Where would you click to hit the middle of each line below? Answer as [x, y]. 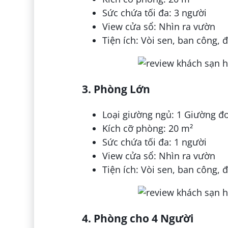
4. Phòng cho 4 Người [137, 218]
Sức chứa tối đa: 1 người [154, 142]
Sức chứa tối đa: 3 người [154, 13]
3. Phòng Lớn [116, 89]
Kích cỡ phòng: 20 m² [147, 128]
